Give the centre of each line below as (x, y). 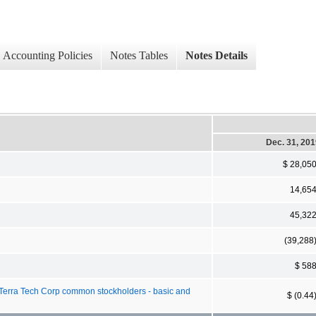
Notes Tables (139, 56)
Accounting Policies (48, 56)
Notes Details (217, 56)
